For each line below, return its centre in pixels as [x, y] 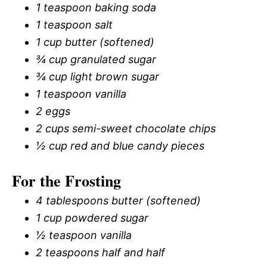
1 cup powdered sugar [92, 218]
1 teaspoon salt [74, 25]
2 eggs [53, 111]
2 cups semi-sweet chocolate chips [126, 129]
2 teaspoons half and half [100, 253]
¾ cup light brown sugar [97, 77]
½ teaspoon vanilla [84, 235]
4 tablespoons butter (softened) [118, 201]
